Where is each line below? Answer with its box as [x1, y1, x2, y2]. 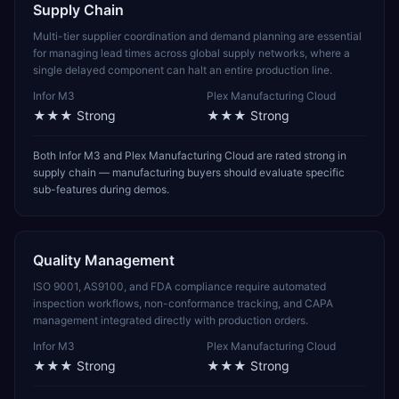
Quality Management [33, 251, 175, 269]
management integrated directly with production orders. [33, 313, 308, 327]
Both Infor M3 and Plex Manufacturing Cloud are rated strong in [33, 149, 346, 162]
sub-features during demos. [33, 183, 169, 196]
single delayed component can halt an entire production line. [33, 63, 332, 77]
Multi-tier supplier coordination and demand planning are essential [33, 29, 362, 43]
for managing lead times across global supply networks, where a [33, 46, 350, 60]
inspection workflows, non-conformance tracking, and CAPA [33, 297, 333, 310]
